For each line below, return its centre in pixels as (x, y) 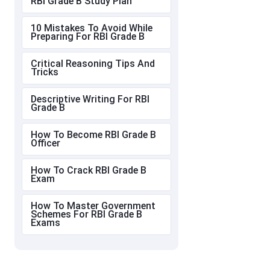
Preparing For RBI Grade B (88, 37)
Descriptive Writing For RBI (90, 99)
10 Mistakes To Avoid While (92, 28)
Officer (46, 143)
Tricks (45, 72)
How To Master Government (93, 206)
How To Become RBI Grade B (93, 135)
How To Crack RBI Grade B (89, 171)
